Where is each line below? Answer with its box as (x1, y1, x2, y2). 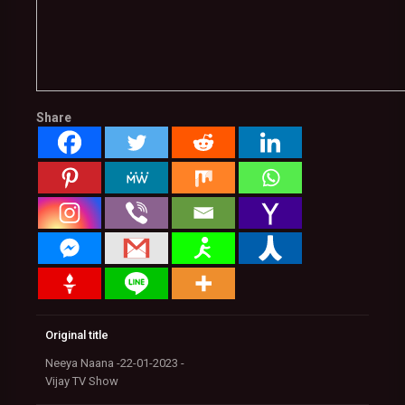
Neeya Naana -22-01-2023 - (45, 356, 184, 370)
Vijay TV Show (45, 374, 118, 388)
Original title (45, 328, 108, 342)
